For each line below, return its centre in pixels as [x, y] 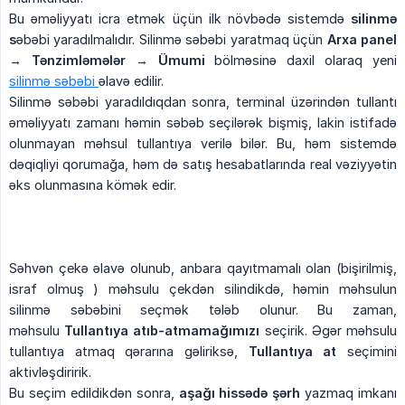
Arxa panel [362, 39]
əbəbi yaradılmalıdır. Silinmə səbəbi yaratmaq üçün [172, 39]
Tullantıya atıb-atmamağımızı [162, 330]
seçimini [367, 351]
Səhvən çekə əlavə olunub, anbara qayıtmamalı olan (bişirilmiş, [203, 268]
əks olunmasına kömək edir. [93, 185]
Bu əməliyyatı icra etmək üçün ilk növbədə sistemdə [180, 19]
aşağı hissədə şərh [240, 393]
